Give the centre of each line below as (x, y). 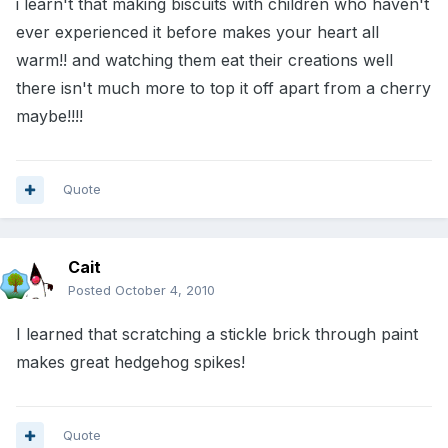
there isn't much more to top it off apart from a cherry (223, 88)
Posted (91, 290)
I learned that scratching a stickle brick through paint (217, 334)
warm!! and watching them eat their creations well (204, 60)
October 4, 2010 (165, 290)
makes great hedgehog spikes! (130, 362)
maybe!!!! (49, 116)
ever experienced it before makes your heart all (197, 32)
